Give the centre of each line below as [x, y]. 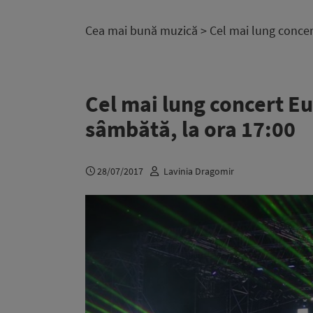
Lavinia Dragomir [199, 171]
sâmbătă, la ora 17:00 [190, 129]
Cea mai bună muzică [141, 30]
